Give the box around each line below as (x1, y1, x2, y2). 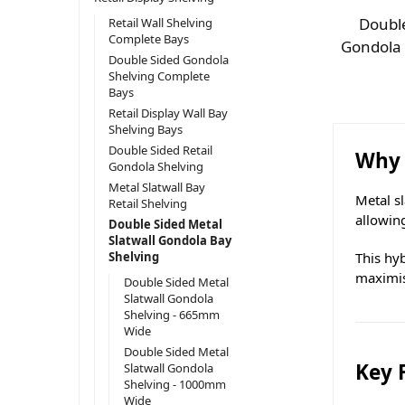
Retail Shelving (108, 195, 188, 212)
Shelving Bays (108, 120, 184, 137)
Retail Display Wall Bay (108, 104, 229, 121)
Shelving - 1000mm (123, 375, 226, 392)
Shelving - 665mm (123, 306, 220, 323)
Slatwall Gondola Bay (108, 232, 232, 250)
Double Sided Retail (108, 142, 213, 159)
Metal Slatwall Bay (108, 179, 206, 196)
